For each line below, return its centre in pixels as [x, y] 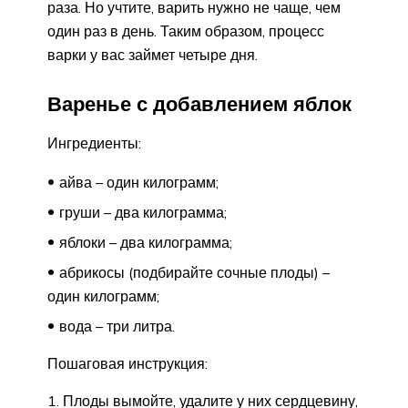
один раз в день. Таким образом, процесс [186, 31]
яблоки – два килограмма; [146, 243]
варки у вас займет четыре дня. [153, 54]
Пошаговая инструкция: [127, 364]
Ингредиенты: [94, 143]
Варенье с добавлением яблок [199, 104]
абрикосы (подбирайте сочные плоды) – [194, 273]
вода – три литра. [117, 326]
